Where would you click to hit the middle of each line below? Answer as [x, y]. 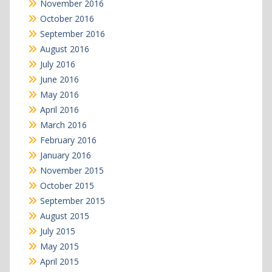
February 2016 [68, 140]
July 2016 [57, 64]
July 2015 [57, 231]
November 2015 [72, 171]
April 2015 [59, 262]
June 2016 [59, 80]
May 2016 [59, 95]
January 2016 [65, 155]
